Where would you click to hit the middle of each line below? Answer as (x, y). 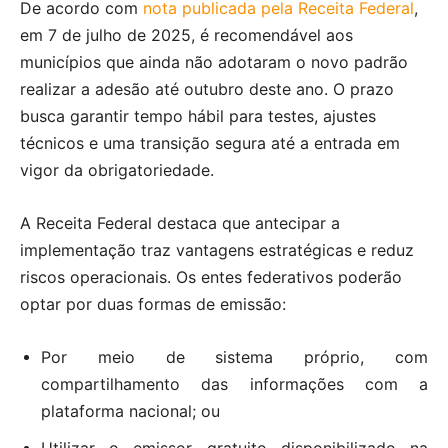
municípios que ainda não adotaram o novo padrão (214, 62)
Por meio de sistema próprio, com (234, 357)
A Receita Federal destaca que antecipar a (180, 223)
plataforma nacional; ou (130, 411)
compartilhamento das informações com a (234, 384)
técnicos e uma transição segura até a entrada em (210, 143)
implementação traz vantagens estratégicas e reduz (217, 250)
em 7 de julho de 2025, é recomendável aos (186, 35)
